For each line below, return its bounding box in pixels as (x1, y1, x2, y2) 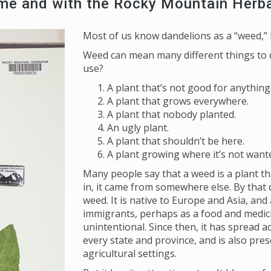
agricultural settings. (82, 247, 177, 260)
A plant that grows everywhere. (106, 94, 249, 108)
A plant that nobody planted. (106, 108, 236, 121)
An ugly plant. (106, 121, 169, 134)
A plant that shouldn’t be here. (106, 134, 244, 148)
